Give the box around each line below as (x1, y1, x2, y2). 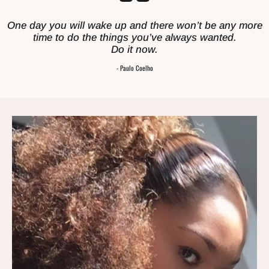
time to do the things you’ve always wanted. (32, 32, 237, 44)
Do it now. (111, 44, 158, 56)
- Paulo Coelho (116, 62, 153, 73)
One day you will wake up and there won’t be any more (7, 20, 262, 32)
